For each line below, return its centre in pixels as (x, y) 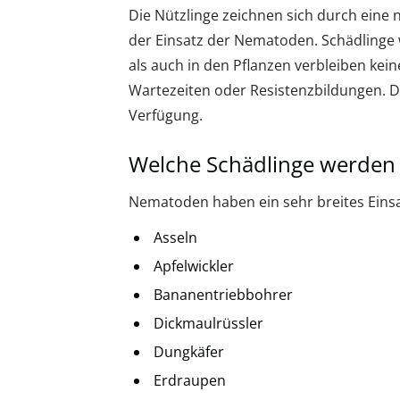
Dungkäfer (189, 352)
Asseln (175, 237)
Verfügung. (166, 115)
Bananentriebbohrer (223, 295)
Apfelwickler (194, 266)
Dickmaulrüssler (208, 323)
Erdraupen (190, 380)
